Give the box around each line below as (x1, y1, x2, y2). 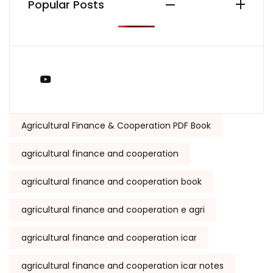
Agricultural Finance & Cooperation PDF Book (21, 119, 211, 132)
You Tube (55, 72, 100, 86)
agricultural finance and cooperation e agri (21, 203, 205, 216)
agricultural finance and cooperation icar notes (21, 259, 224, 272)
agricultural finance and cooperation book (21, 175, 202, 188)
